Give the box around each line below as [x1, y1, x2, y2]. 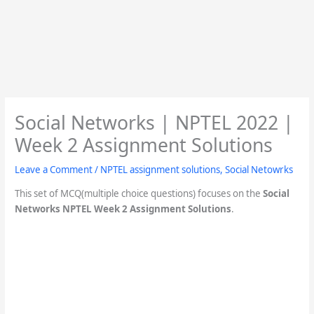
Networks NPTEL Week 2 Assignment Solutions [14, 202, 231, 215]
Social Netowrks [224, 163, 293, 176]
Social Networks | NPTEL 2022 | [14, 109, 294, 135]
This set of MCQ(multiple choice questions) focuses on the [14, 186, 263, 200]
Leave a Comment [14, 163, 93, 176]
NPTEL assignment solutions [100, 163, 220, 176]
